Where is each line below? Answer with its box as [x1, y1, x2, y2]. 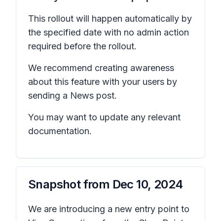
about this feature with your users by [28, 76, 177, 87]
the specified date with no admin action [28, 27, 189, 37]
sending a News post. [28, 90, 117, 101]
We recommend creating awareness [28, 63, 174, 73]
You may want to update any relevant [28, 112, 181, 122]
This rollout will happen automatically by [28, 13, 192, 24]
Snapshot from [28, 177, 112, 191]
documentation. [28, 126, 92, 136]
